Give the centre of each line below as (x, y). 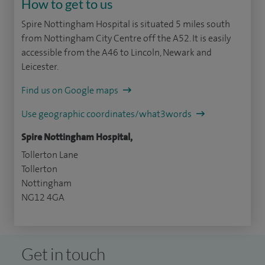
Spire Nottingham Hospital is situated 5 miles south (126, 24)
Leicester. (40, 67)
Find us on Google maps (71, 91)
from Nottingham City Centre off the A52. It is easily (126, 38)
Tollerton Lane (50, 155)
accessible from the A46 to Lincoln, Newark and (117, 53)
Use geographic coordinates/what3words (107, 114)
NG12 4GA (43, 198)
